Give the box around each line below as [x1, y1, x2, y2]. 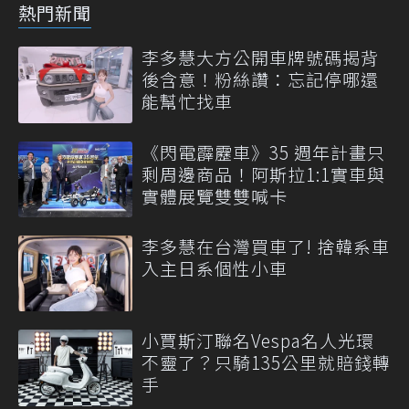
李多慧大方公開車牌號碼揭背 [142, 45, 379, 70]
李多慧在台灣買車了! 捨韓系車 [142, 233, 390, 258]
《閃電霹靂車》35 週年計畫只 [142, 139, 385, 164]
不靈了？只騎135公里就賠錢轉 [142, 350, 391, 375]
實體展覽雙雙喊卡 [142, 183, 288, 208]
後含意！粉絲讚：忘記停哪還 [142, 67, 379, 92]
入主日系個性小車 [142, 255, 288, 280]
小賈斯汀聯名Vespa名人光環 [142, 328, 374, 353]
